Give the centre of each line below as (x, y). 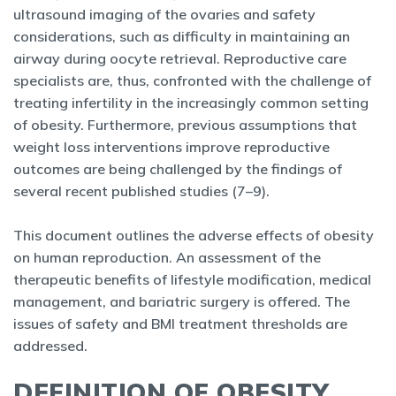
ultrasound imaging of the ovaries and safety (164, 14)
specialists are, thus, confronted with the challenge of (192, 80)
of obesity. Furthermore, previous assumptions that (185, 125)
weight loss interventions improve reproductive (171, 147)
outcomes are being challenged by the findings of (178, 169)
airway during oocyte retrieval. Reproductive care (180, 58)
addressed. (54, 346)
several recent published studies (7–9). (143, 191)
